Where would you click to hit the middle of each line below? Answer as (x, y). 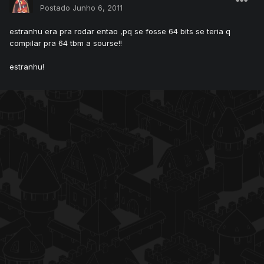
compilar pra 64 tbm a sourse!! (66, 43)
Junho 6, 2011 (98, 8)
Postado (56, 8)
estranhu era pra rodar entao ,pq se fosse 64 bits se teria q (120, 32)
